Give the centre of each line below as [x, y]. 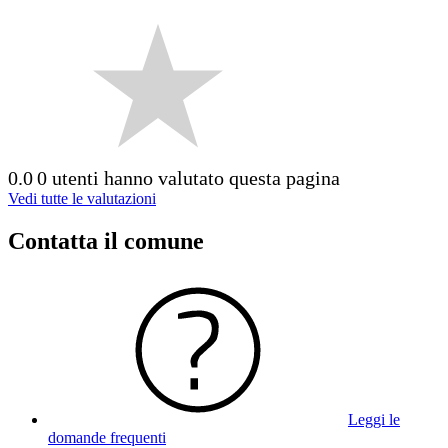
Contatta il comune [106, 241]
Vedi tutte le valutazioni [82, 199]
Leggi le [374, 420]
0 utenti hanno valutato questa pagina [188, 178]
